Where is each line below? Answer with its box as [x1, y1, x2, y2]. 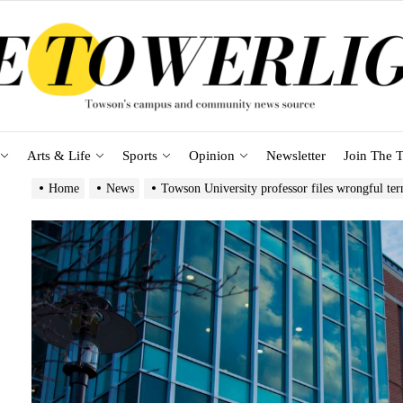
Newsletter [265, 148, 326, 163]
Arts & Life [26, 148, 91, 163]
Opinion [188, 148, 235, 163]
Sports [121, 148, 157, 163]
